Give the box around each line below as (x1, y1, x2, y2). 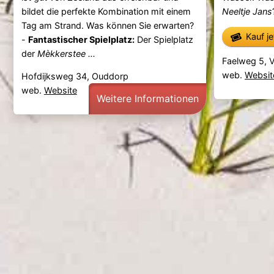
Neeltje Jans (221, 6, 272, 17)
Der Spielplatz (134, 34, 193, 45)
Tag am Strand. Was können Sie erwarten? (21, 20, 194, 31)
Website (43, 84, 77, 95)
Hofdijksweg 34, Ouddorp (21, 70, 128, 81)
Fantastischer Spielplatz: (28, 34, 135, 45)
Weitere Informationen (96, 92, 199, 105)
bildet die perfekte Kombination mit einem (21, 6, 191, 17)
